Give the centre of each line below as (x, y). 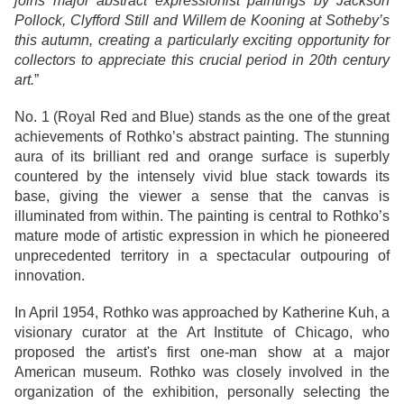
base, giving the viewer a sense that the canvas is (202, 197)
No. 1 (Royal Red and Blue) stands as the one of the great (202, 117)
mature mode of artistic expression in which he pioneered (202, 236)
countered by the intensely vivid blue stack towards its (202, 177)
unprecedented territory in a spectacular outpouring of (202, 256)
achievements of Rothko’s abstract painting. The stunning (202, 137)
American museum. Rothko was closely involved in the (202, 372)
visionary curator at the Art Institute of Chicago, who (202, 333)
